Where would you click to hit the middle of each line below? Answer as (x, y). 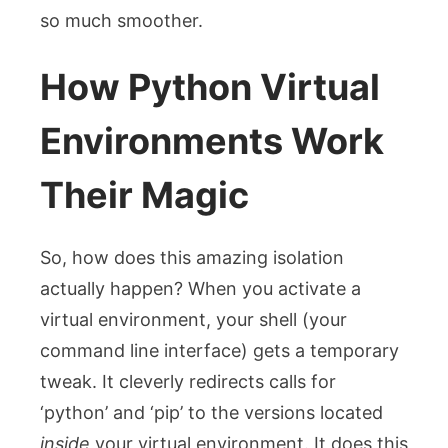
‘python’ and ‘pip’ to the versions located (211, 412)
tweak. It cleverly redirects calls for (188, 381)
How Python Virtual (210, 86)
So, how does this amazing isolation (192, 257)
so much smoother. (121, 20)
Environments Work (212, 140)
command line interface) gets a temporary (219, 350)
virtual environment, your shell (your (193, 319)
